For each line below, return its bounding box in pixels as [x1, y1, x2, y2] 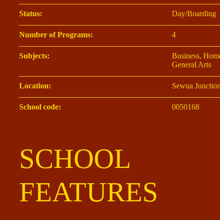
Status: [19, 9, 42, 18]
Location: [19, 82, 51, 90]
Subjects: [19, 52, 50, 60]
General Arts [171, 60, 211, 69]
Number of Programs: [19, 30, 93, 39]
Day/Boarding [171, 9, 216, 18]
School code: [19, 103, 61, 111]
